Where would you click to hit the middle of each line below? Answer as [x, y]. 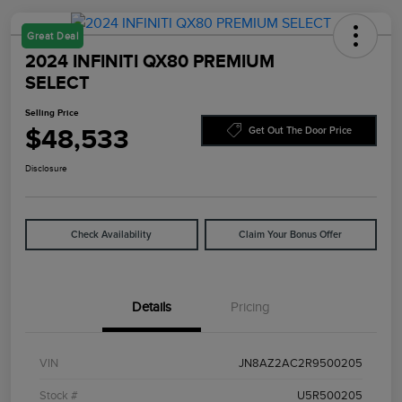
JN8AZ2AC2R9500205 [301, 363]
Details [152, 307]
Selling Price [52, 113]
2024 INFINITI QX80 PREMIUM [150, 61]
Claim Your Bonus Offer [291, 235]
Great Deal [52, 36]
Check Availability [112, 235]
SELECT [57, 83]
